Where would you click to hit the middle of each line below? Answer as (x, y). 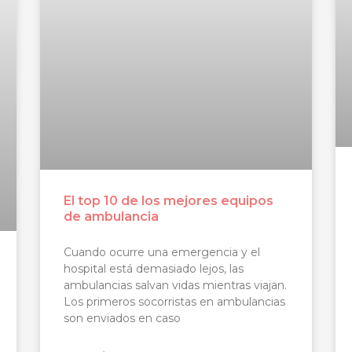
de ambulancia (111, 217)
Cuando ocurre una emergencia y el (161, 253)
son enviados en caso (122, 319)
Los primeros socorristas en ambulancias (174, 302)
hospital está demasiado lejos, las (153, 269)
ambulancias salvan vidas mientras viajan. (175, 286)
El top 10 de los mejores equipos (168, 201)
